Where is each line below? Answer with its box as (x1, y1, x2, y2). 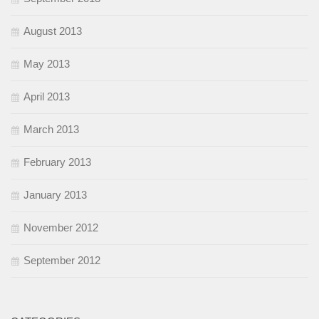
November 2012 (23, 221, 98, 234)
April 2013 (23, 90, 70, 103)
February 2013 (23, 156, 91, 169)
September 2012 (23, 254, 100, 267)
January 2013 (23, 189, 87, 202)
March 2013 (23, 123, 79, 136)
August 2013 (23, 25, 82, 38)
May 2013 (23, 58, 70, 70)
